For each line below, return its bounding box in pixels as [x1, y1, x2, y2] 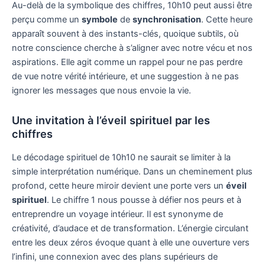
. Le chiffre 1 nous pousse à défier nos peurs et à [47, 194, 241, 205]
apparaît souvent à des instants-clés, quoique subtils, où [12, 28, 238, 39]
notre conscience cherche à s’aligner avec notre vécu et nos [12, 42, 253, 53]
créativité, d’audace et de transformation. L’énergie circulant [12, 222, 248, 234]
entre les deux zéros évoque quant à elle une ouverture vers [12, 237, 250, 248]
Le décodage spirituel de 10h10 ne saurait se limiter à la [12, 151, 231, 163]
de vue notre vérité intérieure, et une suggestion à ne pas [12, 70, 239, 82]
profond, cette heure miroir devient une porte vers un [12, 180, 226, 191]
